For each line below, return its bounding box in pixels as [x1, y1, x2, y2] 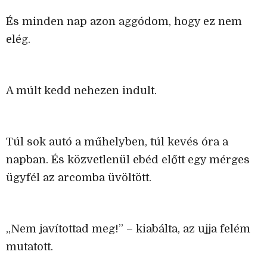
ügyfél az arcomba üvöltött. [6, 172, 151, 184]
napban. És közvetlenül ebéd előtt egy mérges [6, 154, 250, 166]
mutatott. [6, 241, 53, 253]
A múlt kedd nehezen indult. [6, 85, 157, 97]
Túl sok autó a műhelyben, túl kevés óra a [6, 136, 228, 148]
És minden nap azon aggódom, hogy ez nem [6, 15, 242, 28]
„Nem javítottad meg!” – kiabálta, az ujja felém [6, 223, 250, 235]
